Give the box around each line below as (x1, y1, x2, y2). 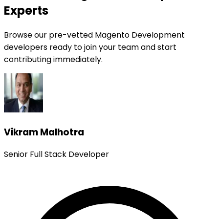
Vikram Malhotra (4, 125, 84, 139)
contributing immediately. (4, 53, 103, 65)
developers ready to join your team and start (4, 41, 176, 53)
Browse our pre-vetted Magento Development (4, 29, 185, 41)
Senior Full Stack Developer (4, 149, 109, 160)
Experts (4, 2, 48, 19)
